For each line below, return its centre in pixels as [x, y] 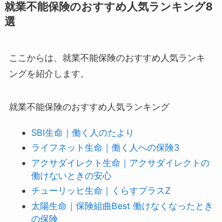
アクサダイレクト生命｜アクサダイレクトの [120, 163]
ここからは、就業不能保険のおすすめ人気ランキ [107, 57]
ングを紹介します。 [49, 73]
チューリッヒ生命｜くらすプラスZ [101, 191]
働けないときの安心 [71, 175]
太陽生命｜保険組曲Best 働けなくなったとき [122, 206]
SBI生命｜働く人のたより [83, 132]
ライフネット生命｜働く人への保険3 [105, 148]
